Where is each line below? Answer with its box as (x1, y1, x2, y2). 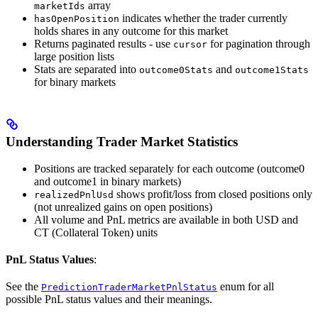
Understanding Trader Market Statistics (6, 133, 238, 149)
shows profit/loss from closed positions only (114, 188, 312, 201)
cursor (173, 38, 207, 50)
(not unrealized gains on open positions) (34, 201, 212, 214)
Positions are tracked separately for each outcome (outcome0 (34, 163, 305, 175)
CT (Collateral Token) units (34, 226, 158, 239)
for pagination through (207, 37, 310, 50)
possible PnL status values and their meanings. (6, 293, 212, 306)
